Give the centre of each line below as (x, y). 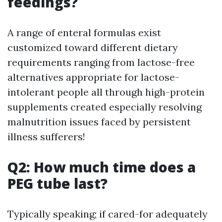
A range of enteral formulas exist (84, 32)
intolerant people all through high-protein (106, 92)
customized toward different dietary (93, 47)
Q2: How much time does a (102, 167)
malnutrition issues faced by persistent (99, 121)
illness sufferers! (46, 136)
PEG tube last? (57, 183)
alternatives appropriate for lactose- (93, 77)
